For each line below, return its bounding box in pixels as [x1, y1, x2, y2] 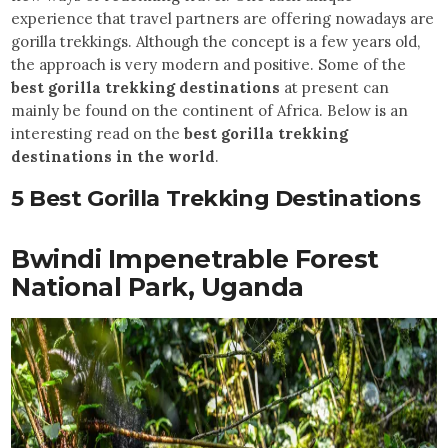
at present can [280, 78, 390, 98]
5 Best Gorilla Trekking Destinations [11, 185, 421, 213]
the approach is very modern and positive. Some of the [11, 55, 407, 75]
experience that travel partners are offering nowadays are [11, 9, 435, 29]
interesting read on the [11, 124, 185, 144]
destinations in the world [11, 147, 216, 167]
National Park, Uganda [11, 271, 304, 303]
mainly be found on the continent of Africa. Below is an [11, 101, 409, 121]
